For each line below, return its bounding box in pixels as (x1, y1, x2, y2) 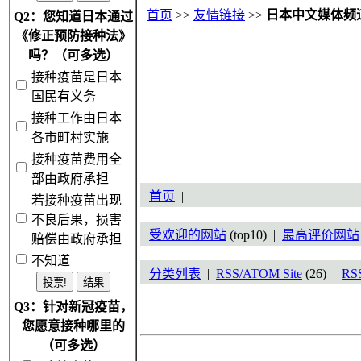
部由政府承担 (31, 172, 109, 185)
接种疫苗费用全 (31, 152, 122, 166)
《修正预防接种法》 (15, 29, 131, 43)
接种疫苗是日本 (31, 70, 122, 84)
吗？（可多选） (27, 48, 118, 62)
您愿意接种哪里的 (21, 319, 125, 333)
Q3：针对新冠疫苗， (13, 300, 133, 313)
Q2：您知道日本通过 (13, 10, 133, 23)
